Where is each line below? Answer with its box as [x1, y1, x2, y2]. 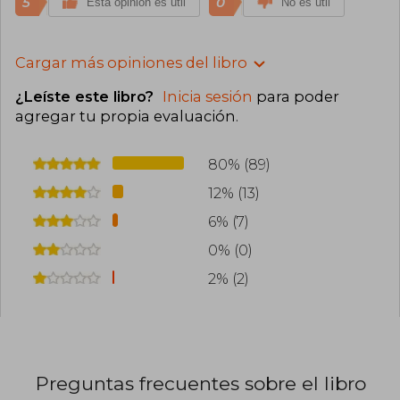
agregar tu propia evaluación [15, 107, 236, 126]
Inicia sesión [162, 87, 253, 106]
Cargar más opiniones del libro [15, 53, 247, 71]
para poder [253, 87, 339, 106]
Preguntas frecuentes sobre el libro [36, 371, 366, 395]
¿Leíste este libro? [15, 87, 158, 106]
